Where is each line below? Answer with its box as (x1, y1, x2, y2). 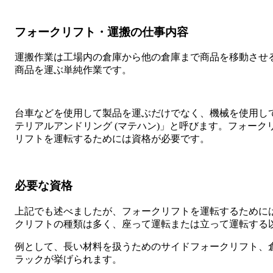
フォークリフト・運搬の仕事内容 (15, 25, 188, 38)
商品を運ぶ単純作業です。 (15, 65, 132, 76)
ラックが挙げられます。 (15, 253, 122, 264)
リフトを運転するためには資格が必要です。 (15, 133, 210, 144)
